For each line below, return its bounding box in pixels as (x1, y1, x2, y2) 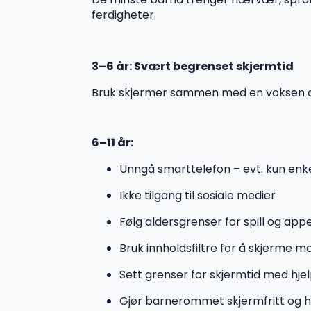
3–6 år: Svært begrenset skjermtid (92, 58, 296, 74)
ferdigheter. (92, 6, 159, 23)
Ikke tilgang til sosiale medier (119, 187, 278, 203)
